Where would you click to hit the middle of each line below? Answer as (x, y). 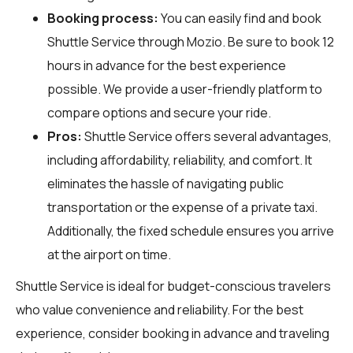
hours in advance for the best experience (167, 65)
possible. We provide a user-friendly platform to (185, 89)
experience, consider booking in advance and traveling (173, 333)
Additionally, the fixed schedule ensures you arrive (191, 230)
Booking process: (103, 18)
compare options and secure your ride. (159, 112)
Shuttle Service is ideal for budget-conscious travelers (173, 286)
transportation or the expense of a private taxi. (182, 207)
